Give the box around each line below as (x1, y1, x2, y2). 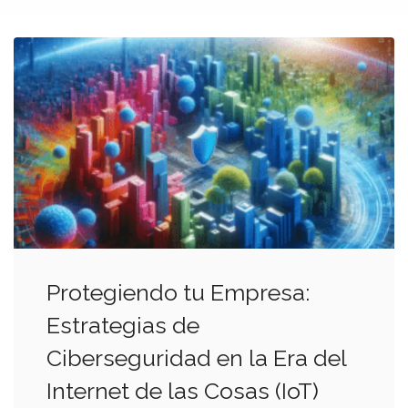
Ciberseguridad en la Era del (46, 343, 346, 372)
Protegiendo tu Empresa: (46, 278, 310, 306)
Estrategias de (46, 311, 199, 339)
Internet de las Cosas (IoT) (46, 376, 319, 404)
